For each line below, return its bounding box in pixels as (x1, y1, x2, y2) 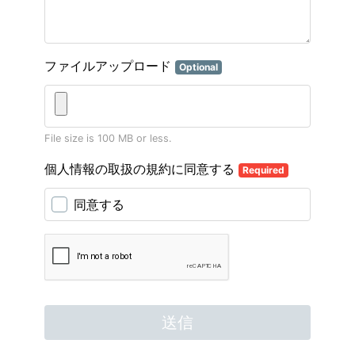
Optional (178, 61, 218, 73)
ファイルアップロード (44, 58, 175, 74)
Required (242, 164, 284, 176)
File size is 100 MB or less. (44, 132, 172, 144)
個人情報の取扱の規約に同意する (44, 161, 239, 177)
